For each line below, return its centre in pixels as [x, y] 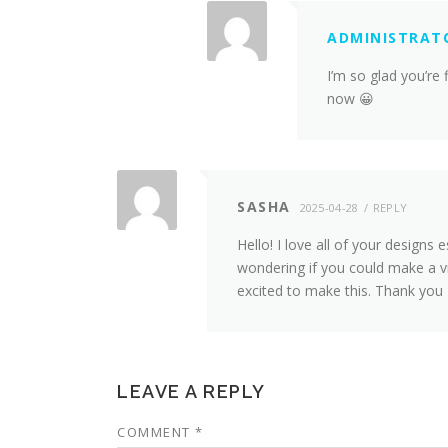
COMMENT [156, 432]
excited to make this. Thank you [340, 290]
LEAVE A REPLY [191, 391]
